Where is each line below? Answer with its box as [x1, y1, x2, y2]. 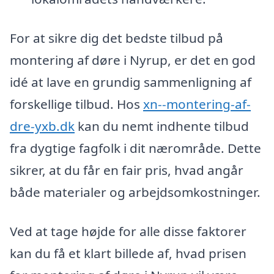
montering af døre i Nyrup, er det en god [10, 51, 256, 68]
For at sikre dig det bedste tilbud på [10, 29, 223, 46]
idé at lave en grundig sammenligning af [10, 73, 251, 91]
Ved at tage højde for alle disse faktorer [10, 222, 246, 240]
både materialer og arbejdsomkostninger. [10, 183, 261, 201]
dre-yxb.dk [10, 117, 75, 135]
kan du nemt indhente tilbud [75, 117, 249, 135]
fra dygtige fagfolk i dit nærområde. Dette [10, 139, 261, 157]
